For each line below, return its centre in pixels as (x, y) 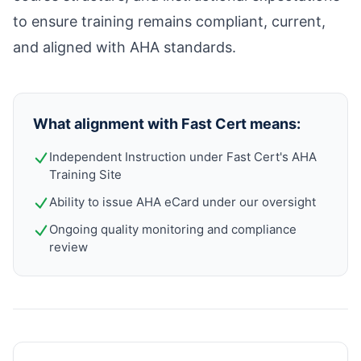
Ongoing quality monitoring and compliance (173, 229)
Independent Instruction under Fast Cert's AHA (183, 157)
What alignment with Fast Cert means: (167, 124)
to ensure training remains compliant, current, (169, 21)
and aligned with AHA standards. (124, 47)
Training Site (85, 174)
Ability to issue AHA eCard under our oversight (183, 202)
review (68, 247)
